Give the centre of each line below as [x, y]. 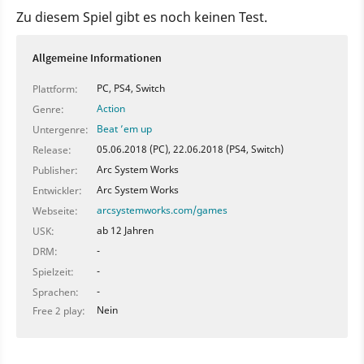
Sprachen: [56, 292]
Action [111, 108]
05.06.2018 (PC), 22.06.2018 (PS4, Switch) [190, 149]
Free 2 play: [59, 311]
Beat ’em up [124, 129]
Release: [52, 150]
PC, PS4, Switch [131, 88]
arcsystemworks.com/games [162, 210]
